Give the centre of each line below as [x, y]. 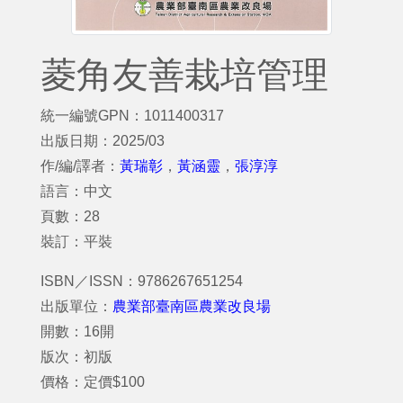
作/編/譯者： [80, 166]
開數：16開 [77, 331]
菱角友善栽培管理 [184, 75]
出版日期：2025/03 [103, 141]
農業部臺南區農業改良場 [192, 306]
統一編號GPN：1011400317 [132, 116]
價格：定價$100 [93, 382]
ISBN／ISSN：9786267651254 [142, 281]
